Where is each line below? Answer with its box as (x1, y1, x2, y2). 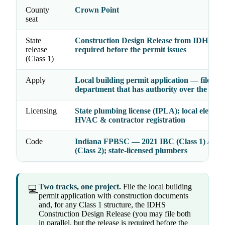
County (26, 6, 49, 15)
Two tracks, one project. (39, 182, 121, 191)
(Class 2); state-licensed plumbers (75, 146, 187, 155)
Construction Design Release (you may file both (39, 209, 191, 218)
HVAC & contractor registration (75, 116, 185, 125)
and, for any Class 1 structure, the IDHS (39, 200, 166, 209)
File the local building (121, 182, 192, 191)
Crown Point (75, 6, 119, 15)
